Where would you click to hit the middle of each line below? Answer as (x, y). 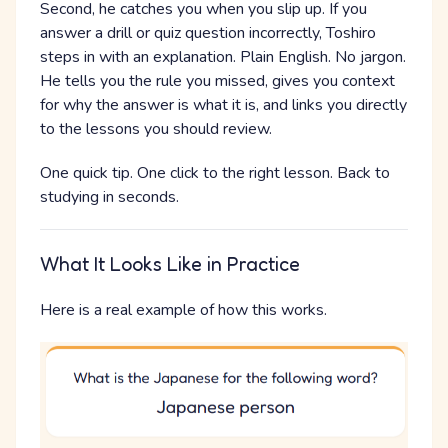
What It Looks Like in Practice (170, 264)
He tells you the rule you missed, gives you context (217, 81)
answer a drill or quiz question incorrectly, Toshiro (208, 33)
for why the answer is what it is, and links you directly (223, 105)
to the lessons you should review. (156, 129)
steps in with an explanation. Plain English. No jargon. (223, 57)
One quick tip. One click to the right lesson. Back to (215, 173)
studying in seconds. (109, 197)
